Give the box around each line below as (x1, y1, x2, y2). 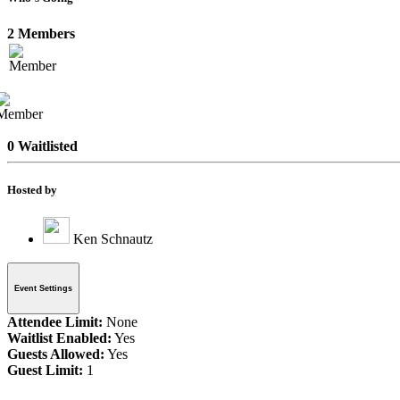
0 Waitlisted (7, 137, 78, 154)
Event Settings (14, 283, 72, 293)
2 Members (7, 25, 75, 41)
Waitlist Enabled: (7, 329, 112, 346)
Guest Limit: (7, 362, 83, 378)
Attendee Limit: (7, 313, 103, 329)
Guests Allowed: (7, 346, 104, 362)
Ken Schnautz (73, 231, 153, 246)
